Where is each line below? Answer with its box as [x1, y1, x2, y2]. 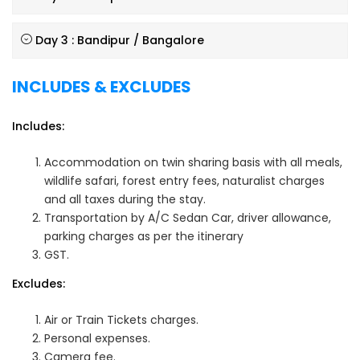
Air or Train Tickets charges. [44, 312, 198, 328]
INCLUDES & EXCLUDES [12, 76, 191, 98]
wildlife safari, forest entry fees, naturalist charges [44, 173, 325, 189]
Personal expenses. [44, 330, 150, 346]
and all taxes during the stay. [44, 191, 206, 207]
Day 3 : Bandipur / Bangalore [35, 32, 204, 48]
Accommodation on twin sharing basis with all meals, [44, 154, 342, 170]
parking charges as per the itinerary [44, 228, 243, 244]
